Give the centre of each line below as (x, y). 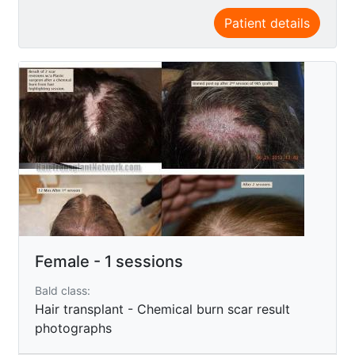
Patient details (267, 23)
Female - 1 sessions (109, 261)
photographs (73, 328)
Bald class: (63, 290)
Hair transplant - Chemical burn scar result (162, 309)
